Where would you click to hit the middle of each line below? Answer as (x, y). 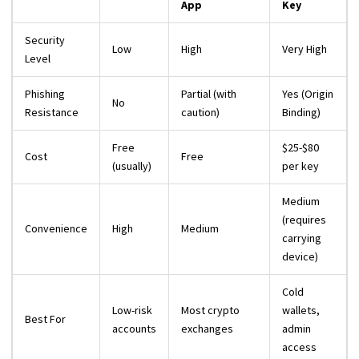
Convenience (56, 229)
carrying (302, 238)
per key (301, 166)
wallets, (301, 311)
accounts (134, 329)
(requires (304, 220)
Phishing (45, 94)
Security (45, 40)
